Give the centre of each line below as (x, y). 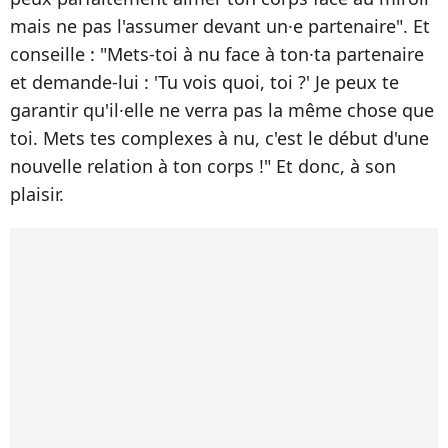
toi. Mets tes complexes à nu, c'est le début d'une (219, 138)
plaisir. (37, 194)
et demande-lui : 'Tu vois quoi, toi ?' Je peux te (204, 82)
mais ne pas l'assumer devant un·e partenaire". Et (220, 26)
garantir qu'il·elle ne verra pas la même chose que (222, 110)
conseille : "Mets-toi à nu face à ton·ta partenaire (217, 54)
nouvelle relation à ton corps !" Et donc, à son (203, 166)
